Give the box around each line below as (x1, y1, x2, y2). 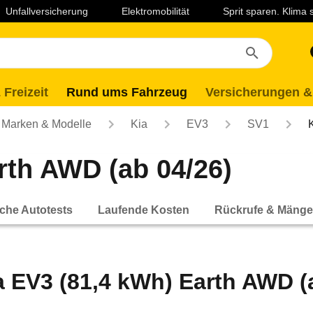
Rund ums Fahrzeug (66, 85, 187, 99)
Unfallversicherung (6, 6, 88, 17)
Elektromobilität (122, 6, 189, 17)
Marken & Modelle (1, 118, 92, 130)
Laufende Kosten (98, 203, 189, 216)
